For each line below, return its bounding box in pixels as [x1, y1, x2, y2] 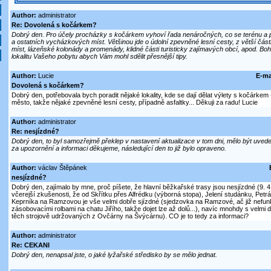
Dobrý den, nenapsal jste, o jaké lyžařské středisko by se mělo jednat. [11, 251, 217, 259]
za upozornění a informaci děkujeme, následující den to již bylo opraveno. [11, 145, 226, 152]
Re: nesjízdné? [11, 128, 59, 135]
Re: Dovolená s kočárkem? [11, 21, 97, 29]
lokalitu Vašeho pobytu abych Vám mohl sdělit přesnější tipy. [11, 53, 188, 60]
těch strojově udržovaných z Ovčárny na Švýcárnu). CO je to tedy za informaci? [11, 212, 249, 220]
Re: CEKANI [11, 241, 50, 249]
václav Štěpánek [36, 164, 87, 172]
